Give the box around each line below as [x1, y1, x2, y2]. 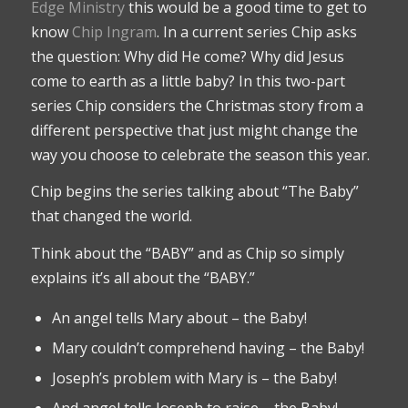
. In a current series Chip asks [156, 21, 357, 42]
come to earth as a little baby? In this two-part [30, 70, 345, 91]
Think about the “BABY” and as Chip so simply [30, 243, 344, 264]
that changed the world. [30, 206, 192, 227]
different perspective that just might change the [30, 119, 358, 140]
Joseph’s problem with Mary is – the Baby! [51, 367, 337, 388]
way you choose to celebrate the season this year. [30, 144, 370, 165]
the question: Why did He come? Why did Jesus [30, 46, 344, 66]
